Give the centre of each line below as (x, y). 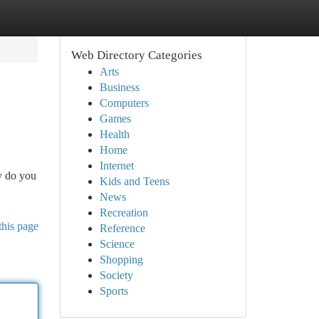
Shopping (121, 260)
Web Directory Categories (136, 55)
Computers (124, 103)
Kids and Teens (134, 181)
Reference (122, 228)
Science (117, 244)
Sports (114, 291)
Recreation (124, 213)
